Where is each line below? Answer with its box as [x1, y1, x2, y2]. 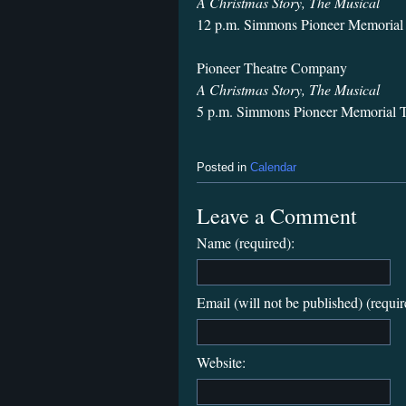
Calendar [250, 160, 296, 175]
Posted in [197, 160, 250, 175]
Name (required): [197, 232, 295, 252]
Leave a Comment [197, 200, 357, 230]
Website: [197, 352, 246, 372]
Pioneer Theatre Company [197, 58, 347, 78]
